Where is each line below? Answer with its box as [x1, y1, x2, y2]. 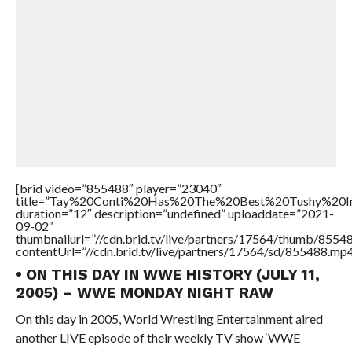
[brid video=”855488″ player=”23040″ [15, 181, 222, 196]
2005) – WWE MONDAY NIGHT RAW [15, 284, 273, 302]
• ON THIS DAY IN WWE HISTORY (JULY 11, [15, 266, 320, 284]
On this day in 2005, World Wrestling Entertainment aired [15, 311, 323, 327]
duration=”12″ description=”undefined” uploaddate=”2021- [15, 206, 334, 222]
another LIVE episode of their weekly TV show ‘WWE [15, 330, 300, 346]
